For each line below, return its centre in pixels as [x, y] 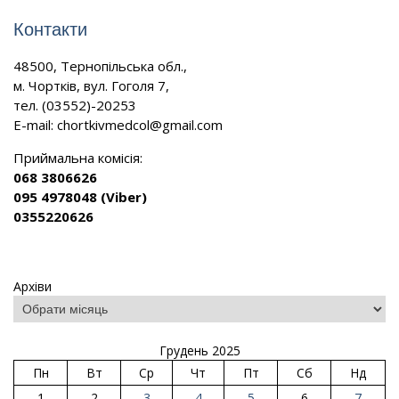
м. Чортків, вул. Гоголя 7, [91, 85]
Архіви [33, 286]
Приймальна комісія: [78, 157]
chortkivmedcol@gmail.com [140, 124]
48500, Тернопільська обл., [100, 65]
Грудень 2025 [199, 350]
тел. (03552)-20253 [75, 105]
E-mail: [35, 124]
